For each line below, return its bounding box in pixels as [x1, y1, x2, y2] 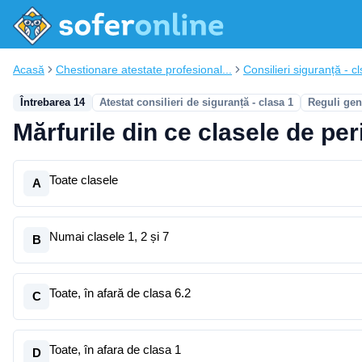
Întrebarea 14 [20, 96, 85, 108]
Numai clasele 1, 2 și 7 [49, 229, 169, 243]
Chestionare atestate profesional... [56, 63, 232, 76]
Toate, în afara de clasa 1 [49, 343, 181, 356]
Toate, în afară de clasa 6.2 [49, 286, 191, 300]
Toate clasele [49, 173, 118, 187]
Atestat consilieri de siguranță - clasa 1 [99, 96, 293, 108]
